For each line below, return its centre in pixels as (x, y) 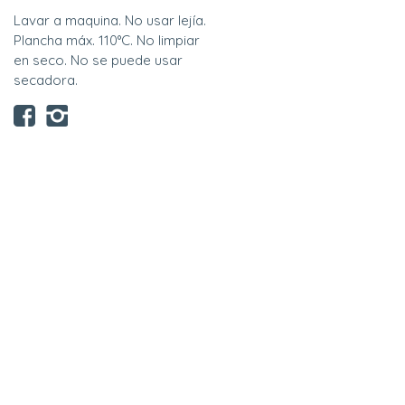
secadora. (46, 80)
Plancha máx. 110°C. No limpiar (107, 41)
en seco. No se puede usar (98, 61)
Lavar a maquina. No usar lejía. (110, 21)
